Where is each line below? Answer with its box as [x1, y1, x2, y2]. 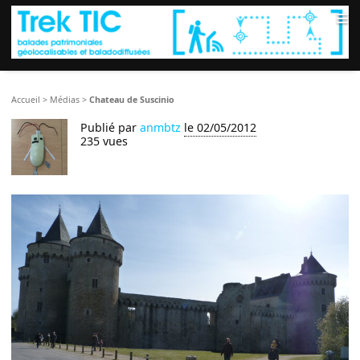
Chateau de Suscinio [89, 94, 175, 106]
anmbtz [140, 120, 182, 136]
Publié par [80, 120, 141, 136]
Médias [50, 94, 80, 106]
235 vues [80, 133, 129, 149]
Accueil [11, 94, 41, 106]
